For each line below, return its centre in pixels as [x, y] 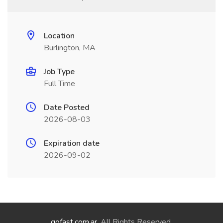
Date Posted [67, 108]
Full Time [59, 84]
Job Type [59, 72]
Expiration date [72, 143]
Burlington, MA [70, 48]
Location [59, 36]
